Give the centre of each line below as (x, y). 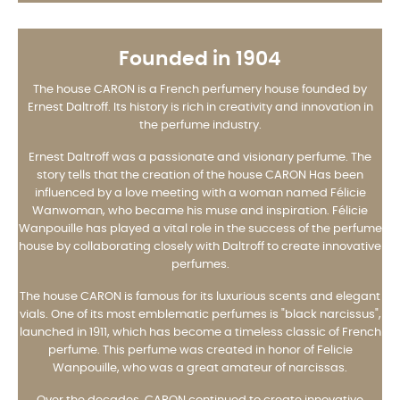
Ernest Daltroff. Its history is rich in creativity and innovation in (200, 107)
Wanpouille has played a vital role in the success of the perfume (200, 229)
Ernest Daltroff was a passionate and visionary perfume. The (200, 157)
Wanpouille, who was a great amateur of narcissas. (200, 368)
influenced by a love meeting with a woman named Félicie (200, 193)
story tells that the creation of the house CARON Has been (200, 175)
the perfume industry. (200, 125)
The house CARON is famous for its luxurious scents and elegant (200, 296)
